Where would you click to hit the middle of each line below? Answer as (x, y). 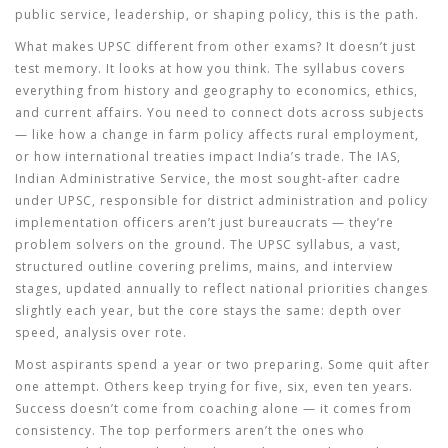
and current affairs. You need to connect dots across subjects (219, 112)
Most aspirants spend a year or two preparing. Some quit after (222, 364)
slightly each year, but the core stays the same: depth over (208, 310)
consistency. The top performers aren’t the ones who (190, 430)
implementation (67, 222)
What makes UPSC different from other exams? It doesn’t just (215, 46)
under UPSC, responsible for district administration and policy (221, 200)
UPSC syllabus (304, 244)
